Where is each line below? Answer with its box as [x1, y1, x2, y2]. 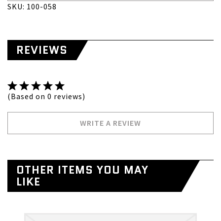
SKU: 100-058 [7, 1, 57, 11]
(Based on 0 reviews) [7, 91, 85, 101]
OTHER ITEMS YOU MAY [16, 162, 148, 178]
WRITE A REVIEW [80, 118, 141, 128]
